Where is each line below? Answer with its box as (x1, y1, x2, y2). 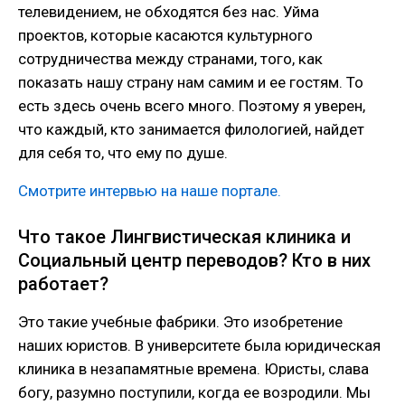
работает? (18, 272, 108, 295)
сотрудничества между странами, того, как (18, 49, 323, 68)
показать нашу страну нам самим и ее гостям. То (18, 72, 363, 91)
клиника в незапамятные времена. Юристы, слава (18, 360, 369, 379)
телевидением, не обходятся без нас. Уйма (18, 2, 319, 21)
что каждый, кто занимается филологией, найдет (18, 119, 364, 138)
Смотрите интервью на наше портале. (18, 181, 281, 200)
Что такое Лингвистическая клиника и (18, 225, 351, 248)
